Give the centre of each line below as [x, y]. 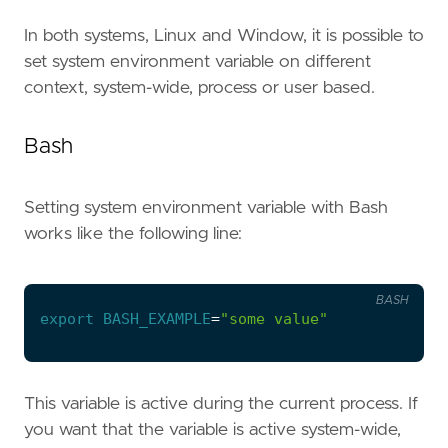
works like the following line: [133, 234]
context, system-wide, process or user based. [199, 87]
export [67, 318]
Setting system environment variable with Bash [206, 208]
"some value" [274, 318]
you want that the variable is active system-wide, [212, 429]
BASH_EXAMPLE [157, 318]
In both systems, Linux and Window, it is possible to [224, 35]
